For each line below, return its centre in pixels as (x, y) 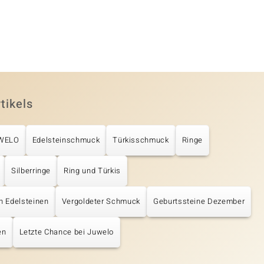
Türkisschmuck (141, 140)
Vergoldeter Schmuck (101, 202)
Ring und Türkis (92, 171)
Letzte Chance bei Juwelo (67, 232)
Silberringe (31, 171)
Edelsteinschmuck (66, 140)
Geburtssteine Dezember (199, 202)
